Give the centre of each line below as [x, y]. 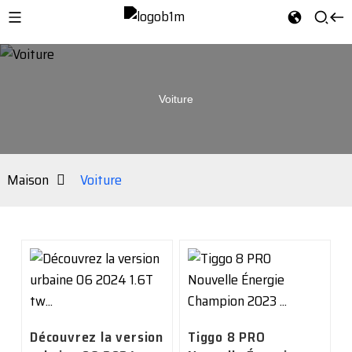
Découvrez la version [96, 337]
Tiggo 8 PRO [226, 337]
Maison [27, 180]
